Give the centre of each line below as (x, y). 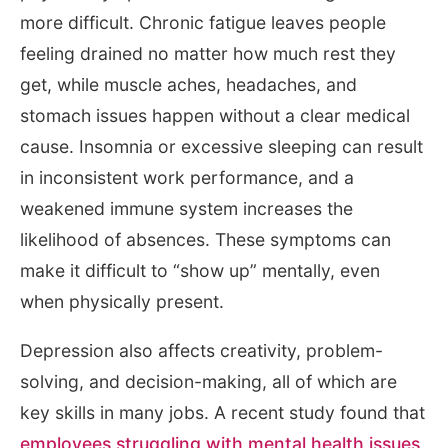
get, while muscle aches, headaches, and (188, 85)
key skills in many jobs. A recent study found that (222, 412)
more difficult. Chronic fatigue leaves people (203, 23)
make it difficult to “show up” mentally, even (200, 271)
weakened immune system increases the (186, 209)
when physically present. (122, 302)
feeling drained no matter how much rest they (208, 54)
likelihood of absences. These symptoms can (205, 240)
